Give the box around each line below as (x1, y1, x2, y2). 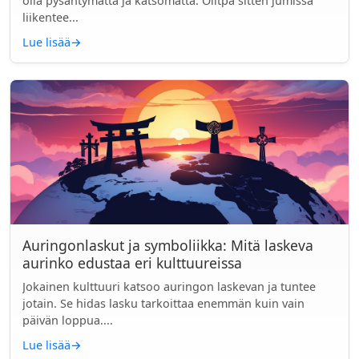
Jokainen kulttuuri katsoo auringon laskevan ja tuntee (22, 279, 316, 294)
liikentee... (22, 10, 79, 25)
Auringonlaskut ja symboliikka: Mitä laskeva (22, 236, 313, 255)
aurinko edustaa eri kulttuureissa (22, 253, 242, 272)
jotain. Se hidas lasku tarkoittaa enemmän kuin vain (22, 296, 305, 311)
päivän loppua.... (22, 313, 113, 328)
